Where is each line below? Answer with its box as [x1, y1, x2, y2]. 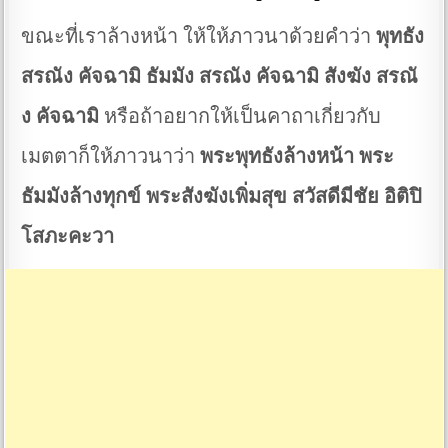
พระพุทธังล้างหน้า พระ [200, 145, 395, 169]
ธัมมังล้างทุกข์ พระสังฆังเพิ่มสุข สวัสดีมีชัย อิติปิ [21, 185, 423, 209]
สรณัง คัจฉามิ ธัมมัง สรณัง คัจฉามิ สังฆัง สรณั [21, 65, 419, 89]
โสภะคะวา [21, 225, 115, 249]
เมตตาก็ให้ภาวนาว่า [21, 145, 201, 169]
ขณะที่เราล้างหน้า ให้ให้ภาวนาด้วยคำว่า [21, 25, 377, 49]
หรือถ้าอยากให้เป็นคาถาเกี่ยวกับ [99, 105, 382, 129]
